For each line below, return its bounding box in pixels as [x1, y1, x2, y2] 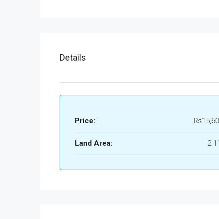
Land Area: [75, 139, 112, 148]
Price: [75, 116, 95, 126]
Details [60, 52, 86, 63]
